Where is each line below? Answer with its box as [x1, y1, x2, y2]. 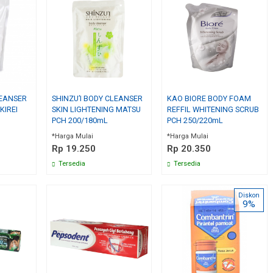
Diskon [238, 191, 260, 199]
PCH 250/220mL [167, 115, 224, 125]
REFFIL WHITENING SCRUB [167, 104, 260, 114]
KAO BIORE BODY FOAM [167, 93, 252, 103]
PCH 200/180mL [51, 115, 108, 125]
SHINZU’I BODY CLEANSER [51, 93, 143, 103]
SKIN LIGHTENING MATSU [51, 104, 141, 114]
